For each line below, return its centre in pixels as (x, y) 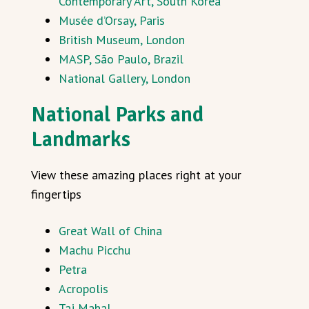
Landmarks (81, 140)
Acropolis (83, 289)
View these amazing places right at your (136, 175)
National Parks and (117, 115)
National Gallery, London (124, 79)
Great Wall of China (110, 231)
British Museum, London (122, 40)
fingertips (56, 195)
